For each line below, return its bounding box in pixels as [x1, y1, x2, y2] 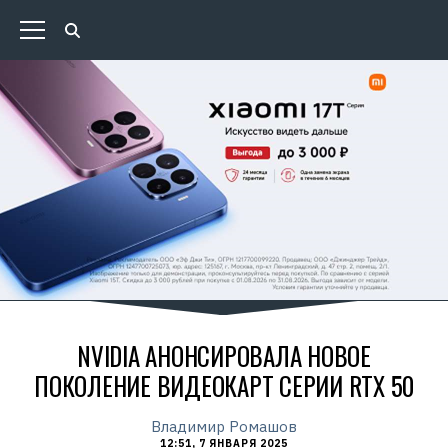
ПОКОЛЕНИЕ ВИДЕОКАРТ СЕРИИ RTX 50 [34, 367, 414, 404]
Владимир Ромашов [151, 417, 297, 436]
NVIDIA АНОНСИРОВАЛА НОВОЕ [77, 337, 371, 374]
